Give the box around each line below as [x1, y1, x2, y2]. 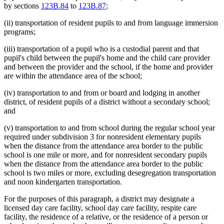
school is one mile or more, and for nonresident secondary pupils [4, 150, 207, 159]
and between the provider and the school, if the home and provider [4, 62, 213, 71]
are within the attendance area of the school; [4, 71, 142, 80]
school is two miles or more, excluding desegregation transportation [4, 168, 216, 177]
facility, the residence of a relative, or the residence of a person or [4, 212, 208, 221]
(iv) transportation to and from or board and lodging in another [4, 88, 200, 97]
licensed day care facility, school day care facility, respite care [4, 203, 196, 212]
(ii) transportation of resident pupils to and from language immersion [4, 18, 218, 27]
